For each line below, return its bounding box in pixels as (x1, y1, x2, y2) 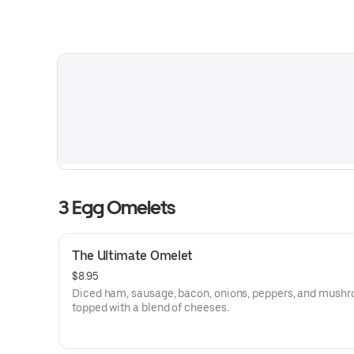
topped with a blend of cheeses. (72, 301, 229, 314)
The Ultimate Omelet (72, 248, 193, 263)
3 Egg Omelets (58, 196, 175, 219)
